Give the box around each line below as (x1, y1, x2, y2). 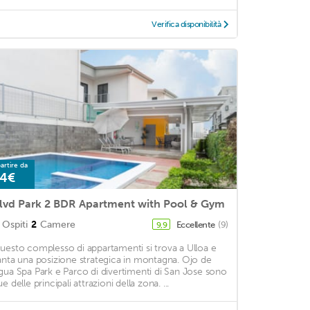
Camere (39, 219, 75, 231)
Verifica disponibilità (152, 19, 221, 30)
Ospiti (1, 219, 28, 231)
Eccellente (176, 219, 217, 230)
